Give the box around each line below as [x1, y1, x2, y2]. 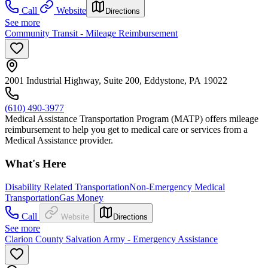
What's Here [5, 157, 66, 170]
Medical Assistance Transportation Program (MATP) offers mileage [5, 114, 258, 124]
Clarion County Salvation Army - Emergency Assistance [5, 233, 218, 244]
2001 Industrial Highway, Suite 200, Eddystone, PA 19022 [5, 75, 227, 86]
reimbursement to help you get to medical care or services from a [5, 124, 248, 135]
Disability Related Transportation [5, 181, 129, 192]
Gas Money [59, 192, 103, 203]
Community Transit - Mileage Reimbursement [5, 28, 178, 39]
